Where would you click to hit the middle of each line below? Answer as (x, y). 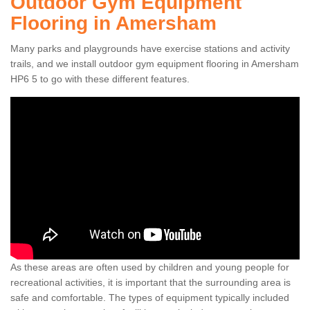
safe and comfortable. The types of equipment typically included (150, 298)
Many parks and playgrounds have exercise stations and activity (150, 49)
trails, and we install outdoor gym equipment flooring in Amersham (155, 64)
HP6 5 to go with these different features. (100, 79)
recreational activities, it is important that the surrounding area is (151, 283)
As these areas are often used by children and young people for (150, 267)
